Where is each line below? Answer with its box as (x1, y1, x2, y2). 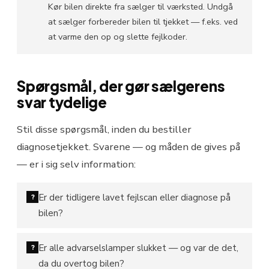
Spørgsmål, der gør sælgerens (17, 77, 225, 95)
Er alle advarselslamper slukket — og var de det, (38, 242, 238, 255)
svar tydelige (17, 93, 107, 112)
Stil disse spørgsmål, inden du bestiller (17, 122, 192, 137)
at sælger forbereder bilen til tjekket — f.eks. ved (48, 16, 238, 28)
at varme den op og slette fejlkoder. (48, 31, 187, 43)
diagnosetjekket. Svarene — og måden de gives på (17, 140, 240, 154)
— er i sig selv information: (17, 157, 136, 172)
